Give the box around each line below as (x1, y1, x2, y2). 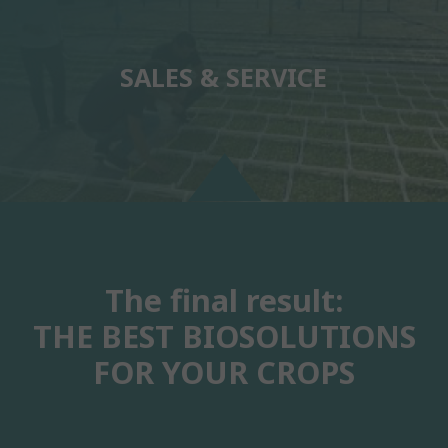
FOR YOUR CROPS (93, 350, 355, 393)
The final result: (105, 278, 343, 321)
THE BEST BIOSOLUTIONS (32, 314, 416, 357)
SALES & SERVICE (120, 59, 328, 94)
